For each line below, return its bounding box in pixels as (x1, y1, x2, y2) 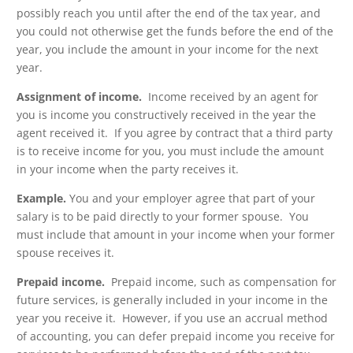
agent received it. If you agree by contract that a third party (17, 125, 333, 141)
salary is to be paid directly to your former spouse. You (17, 209, 309, 225)
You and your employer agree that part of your (66, 191, 315, 206)
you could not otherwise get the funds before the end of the (17, 24, 333, 39)
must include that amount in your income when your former (17, 227, 335, 243)
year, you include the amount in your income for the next (17, 42, 318, 58)
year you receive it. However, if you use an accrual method (17, 310, 328, 326)
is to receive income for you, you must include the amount (17, 143, 324, 159)
